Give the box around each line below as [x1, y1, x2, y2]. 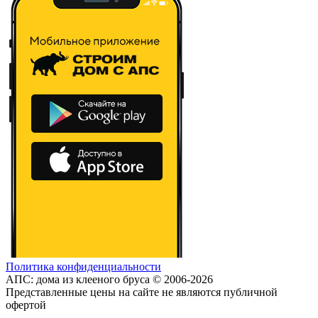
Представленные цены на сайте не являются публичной [6, 286, 278, 299]
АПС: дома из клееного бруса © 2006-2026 [6, 273, 213, 286]
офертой [6, 299, 46, 312]
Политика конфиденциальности [6, 261, 161, 273]
